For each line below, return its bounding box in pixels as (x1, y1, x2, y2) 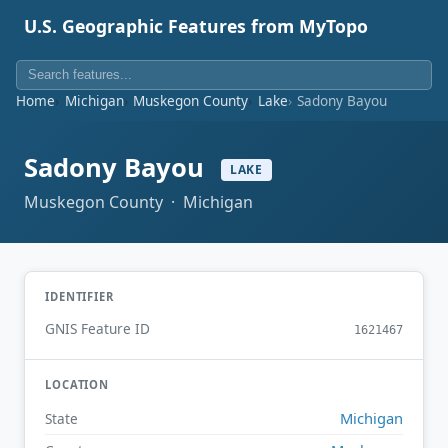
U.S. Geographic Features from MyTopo (24, 14, 368, 38)
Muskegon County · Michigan (24, 190, 253, 213)
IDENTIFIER (45, 288, 114, 304)
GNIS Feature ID (45, 319, 150, 339)
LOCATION (45, 377, 110, 393)
